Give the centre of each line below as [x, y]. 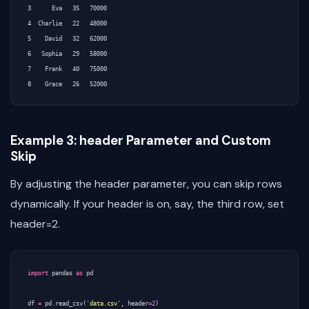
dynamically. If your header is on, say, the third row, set [147, 204]
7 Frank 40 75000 [67, 69]
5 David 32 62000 [67, 38]
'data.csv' [103, 304]
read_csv [69, 304]
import [38, 273]
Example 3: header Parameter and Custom [141, 140]
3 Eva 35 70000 [67, 8]
